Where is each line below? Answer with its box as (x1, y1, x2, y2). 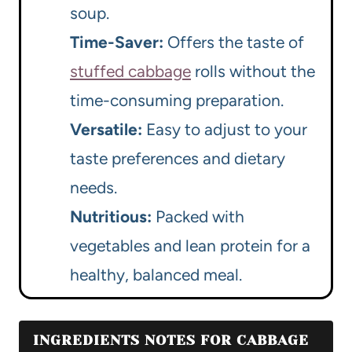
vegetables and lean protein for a (70, 236, 310, 256)
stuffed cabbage (70, 61, 191, 82)
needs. (70, 178, 117, 198)
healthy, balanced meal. (70, 265, 242, 285)
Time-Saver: (70, 32, 163, 53)
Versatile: (70, 119, 142, 140)
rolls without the (191, 61, 315, 82)
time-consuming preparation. (70, 90, 284, 111)
